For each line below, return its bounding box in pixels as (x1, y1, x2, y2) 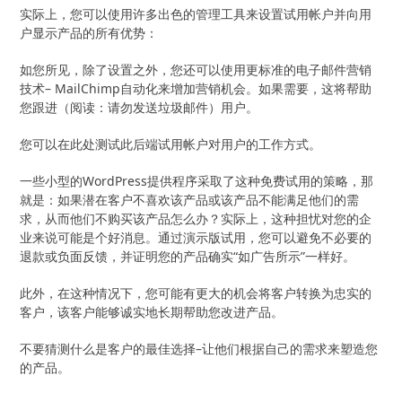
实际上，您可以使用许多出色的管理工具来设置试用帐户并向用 (20, 4, 372, 22)
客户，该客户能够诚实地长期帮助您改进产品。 (20, 302, 284, 320)
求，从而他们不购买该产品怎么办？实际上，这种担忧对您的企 (20, 209, 372, 227)
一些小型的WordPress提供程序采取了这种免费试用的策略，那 (20, 171, 374, 189)
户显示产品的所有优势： (20, 23, 159, 41)
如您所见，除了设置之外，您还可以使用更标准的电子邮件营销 (20, 60, 372, 78)
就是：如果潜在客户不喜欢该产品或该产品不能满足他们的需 (20, 190, 360, 208)
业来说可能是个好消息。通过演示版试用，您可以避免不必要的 (20, 228, 372, 246)
